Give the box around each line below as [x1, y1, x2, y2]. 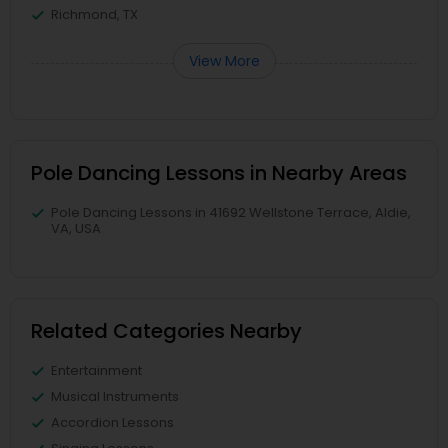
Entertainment [51, 361, 142, 380]
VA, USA [51, 219, 101, 238]
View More [188, 51, 260, 71]
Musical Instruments [51, 387, 179, 406]
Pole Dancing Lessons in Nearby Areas [31, 159, 407, 187]
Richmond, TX [51, 5, 138, 24]
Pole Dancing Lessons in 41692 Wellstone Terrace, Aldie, [51, 203, 411, 222]
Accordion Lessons [51, 413, 174, 432]
